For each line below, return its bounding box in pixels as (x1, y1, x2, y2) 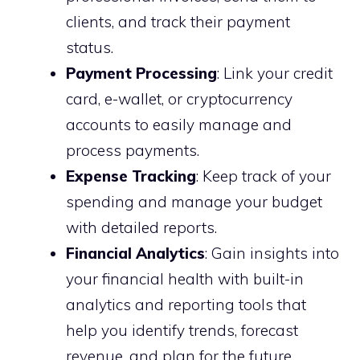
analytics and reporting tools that (66, 295, 306, 314)
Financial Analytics (66, 243, 205, 263)
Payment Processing (66, 63, 217, 83)
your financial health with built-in (66, 269, 304, 288)
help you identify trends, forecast (66, 321, 298, 340)
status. (66, 38, 113, 57)
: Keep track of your (196, 166, 331, 186)
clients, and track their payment (66, 12, 290, 31)
